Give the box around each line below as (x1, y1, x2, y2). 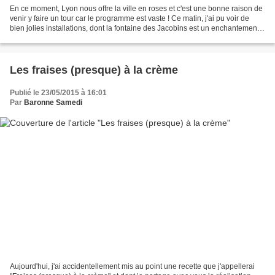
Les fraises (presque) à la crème (10, 63, 178, 76)
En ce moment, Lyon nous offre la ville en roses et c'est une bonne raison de (10, 4, 263, 13)
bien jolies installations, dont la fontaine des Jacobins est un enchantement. (10, 23, 261, 33)
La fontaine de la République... (10, 33, 112, 42)
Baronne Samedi (24, 98, 82, 107)
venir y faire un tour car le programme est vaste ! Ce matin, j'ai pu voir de (10, 14, 249, 23)
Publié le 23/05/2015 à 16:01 (10, 88, 107, 97)
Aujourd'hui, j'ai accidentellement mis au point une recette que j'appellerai (10, 262, 255, 271)
